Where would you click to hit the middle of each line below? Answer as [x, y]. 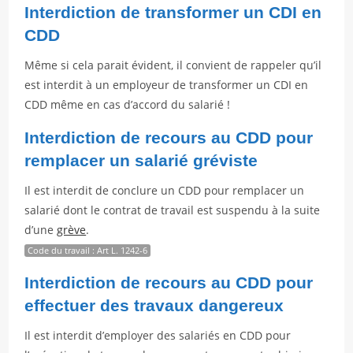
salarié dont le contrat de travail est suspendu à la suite [173, 210]
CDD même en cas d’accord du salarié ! [128, 104]
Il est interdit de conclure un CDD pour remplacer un [165, 190]
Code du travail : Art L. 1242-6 [88, 250]
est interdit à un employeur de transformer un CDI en [167, 85]
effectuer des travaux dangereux [154, 305]
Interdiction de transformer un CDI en [173, 12]
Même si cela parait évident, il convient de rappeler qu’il [173, 65]
